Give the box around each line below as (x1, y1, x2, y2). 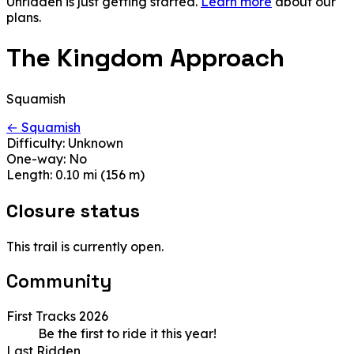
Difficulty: (6, 134, 65, 151)
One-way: (6, 150, 66, 167)
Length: (6, 166, 52, 183)
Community (6, 268, 111, 293)
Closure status (6, 198, 140, 223)
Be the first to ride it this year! (38, 325, 217, 341)
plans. (6, 9, 41, 25)
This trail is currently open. (6, 238, 164, 254)
